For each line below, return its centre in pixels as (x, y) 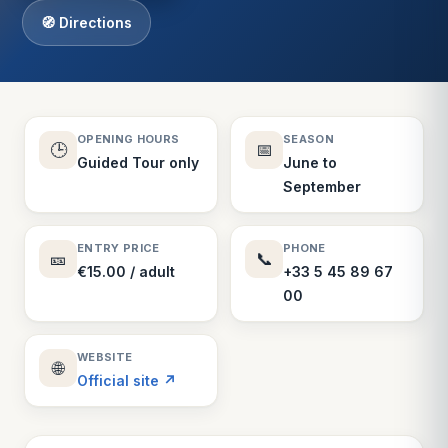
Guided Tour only (138, 162)
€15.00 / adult (126, 271)
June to (310, 162)
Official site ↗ (126, 380)
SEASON (308, 139)
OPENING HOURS (128, 139)
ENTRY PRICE (118, 248)
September (322, 186)
